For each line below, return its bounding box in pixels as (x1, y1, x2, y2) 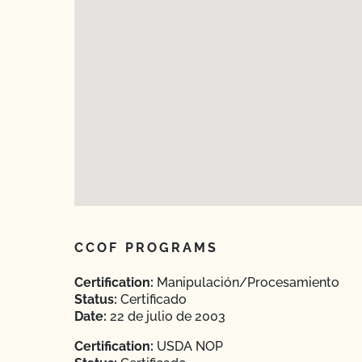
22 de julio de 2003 (107, 309, 225, 324)
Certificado (117, 292, 187, 307)
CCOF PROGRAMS (74, 240, 219, 255)
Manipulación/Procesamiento (154, 275, 339, 290)
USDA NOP (154, 339, 223, 354)
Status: (74, 292, 117, 307)
